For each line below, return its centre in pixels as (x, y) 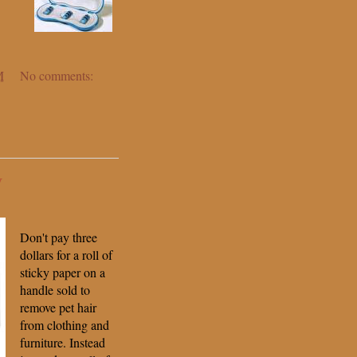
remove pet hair (58, 308)
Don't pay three (59, 237)
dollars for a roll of (66, 255)
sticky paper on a (63, 273)
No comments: (57, 76)
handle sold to (55, 290)
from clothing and (65, 325)
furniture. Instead (63, 343)
